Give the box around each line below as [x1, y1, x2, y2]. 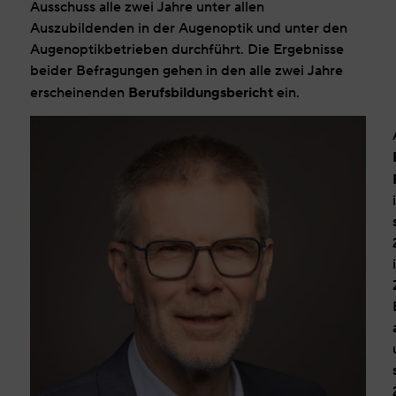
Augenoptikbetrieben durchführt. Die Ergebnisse [29, 39, 344, 60]
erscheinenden [29, 82, 128, 103]
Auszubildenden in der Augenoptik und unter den [29, 18, 347, 39]
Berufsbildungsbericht [127, 81, 273, 103]
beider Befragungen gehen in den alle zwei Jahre [29, 60, 343, 81]
